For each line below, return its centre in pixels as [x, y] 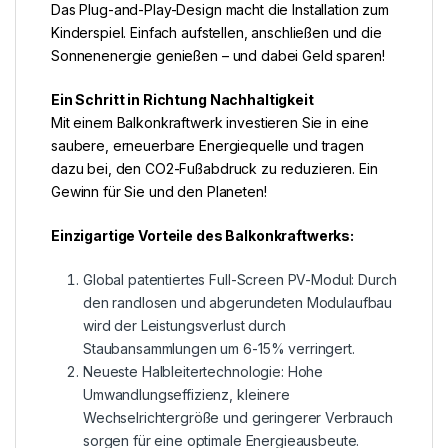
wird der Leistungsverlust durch [184, 325]
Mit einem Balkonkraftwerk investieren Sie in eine [210, 122]
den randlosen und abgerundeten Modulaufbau [238, 302]
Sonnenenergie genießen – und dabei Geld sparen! [218, 55]
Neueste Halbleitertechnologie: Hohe [203, 371]
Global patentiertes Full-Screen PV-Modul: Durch [240, 279]
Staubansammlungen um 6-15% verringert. [219, 348]
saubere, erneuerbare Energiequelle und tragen [207, 145]
